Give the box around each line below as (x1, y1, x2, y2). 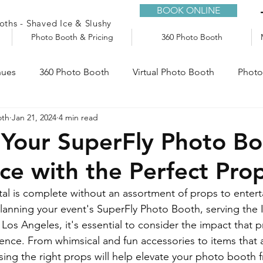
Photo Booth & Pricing (31, 32, 113, 42)
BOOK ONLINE (157, 5, 220, 16)
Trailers (126, 113, 156, 124)
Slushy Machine (179, 113, 244, 124)
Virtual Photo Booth (133, 66, 214, 77)
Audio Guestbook (28, 113, 103, 124)
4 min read (59, 112, 98, 123)
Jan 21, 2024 (12, 112, 56, 123)
